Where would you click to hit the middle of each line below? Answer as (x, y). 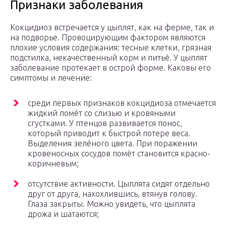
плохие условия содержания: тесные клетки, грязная (111, 47)
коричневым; (53, 163)
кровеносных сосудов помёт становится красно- (119, 153)
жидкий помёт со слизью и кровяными (102, 113)
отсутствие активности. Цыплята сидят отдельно (119, 183)
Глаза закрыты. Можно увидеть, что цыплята (111, 204)
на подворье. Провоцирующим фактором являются (108, 37)
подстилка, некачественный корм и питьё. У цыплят (109, 57)
